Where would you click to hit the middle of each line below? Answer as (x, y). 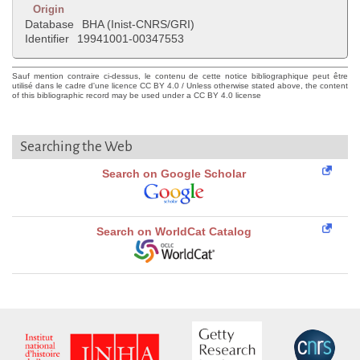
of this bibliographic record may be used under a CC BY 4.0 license (137, 96)
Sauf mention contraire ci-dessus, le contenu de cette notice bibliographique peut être (180, 76)
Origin (49, 10)
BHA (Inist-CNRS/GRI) (138, 25)
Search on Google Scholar (174, 174)
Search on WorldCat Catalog (174, 232)
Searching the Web (76, 147)
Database (49, 25)
